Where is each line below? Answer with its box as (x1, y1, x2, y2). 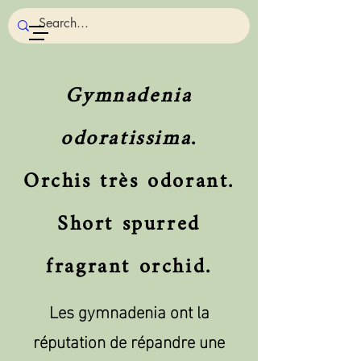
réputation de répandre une (33, 325, 225, 355)
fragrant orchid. (46, 246, 212, 288)
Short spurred (57, 203, 201, 246)
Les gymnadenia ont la (48, 295, 210, 326)
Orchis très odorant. (23, 160, 234, 203)
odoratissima (60, 118, 192, 160)
